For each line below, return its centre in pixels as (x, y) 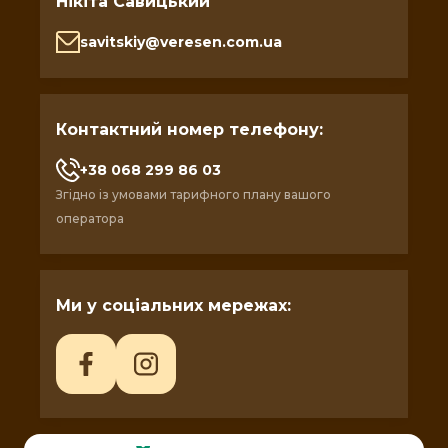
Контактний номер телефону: (189, 129)
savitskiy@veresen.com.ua (181, 42)
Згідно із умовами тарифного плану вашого (193, 194)
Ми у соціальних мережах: (173, 305)
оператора (90, 218)
